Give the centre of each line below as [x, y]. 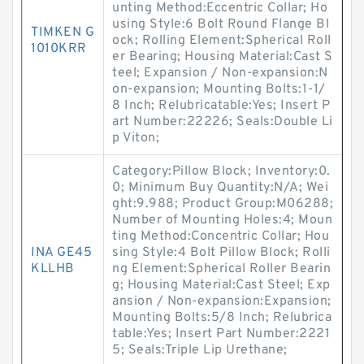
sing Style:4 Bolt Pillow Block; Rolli [221, 253]
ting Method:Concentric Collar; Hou [221, 236]
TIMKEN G [63, 32]
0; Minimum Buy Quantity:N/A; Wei [220, 188]
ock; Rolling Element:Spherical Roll [222, 41]
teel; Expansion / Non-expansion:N [220, 73]
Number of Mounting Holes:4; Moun [222, 220]
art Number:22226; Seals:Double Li [223, 122]
